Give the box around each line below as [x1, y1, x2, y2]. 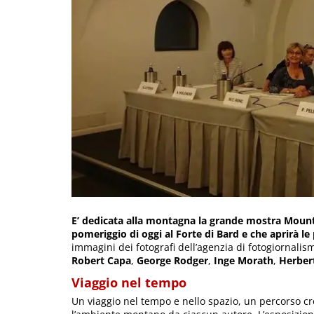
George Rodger [137, 253, 208, 267]
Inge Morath [214, 253, 273, 267]
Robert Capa [71, 253, 131, 267]
